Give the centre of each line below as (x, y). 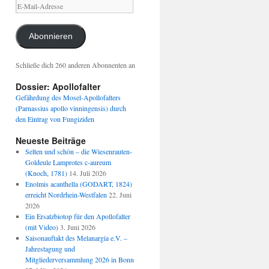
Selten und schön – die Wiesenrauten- (78, 152)
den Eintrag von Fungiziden (55, 119)
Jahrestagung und (50, 249)
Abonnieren (50, 37)
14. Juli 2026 (87, 173)
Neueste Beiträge (51, 141)
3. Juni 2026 (77, 227)
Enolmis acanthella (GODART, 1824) (78, 184)
